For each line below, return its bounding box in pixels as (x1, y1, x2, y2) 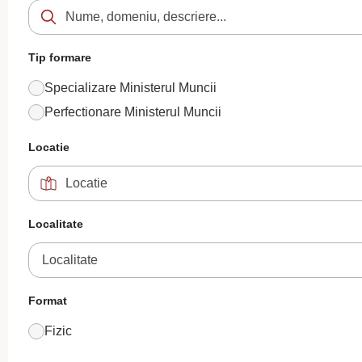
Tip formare (28, 51, 91, 64)
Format (28, 294, 67, 307)
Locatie (28, 141, 69, 154)
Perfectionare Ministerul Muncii (44, 105, 221, 119)
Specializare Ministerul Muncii (44, 81, 217, 95)
